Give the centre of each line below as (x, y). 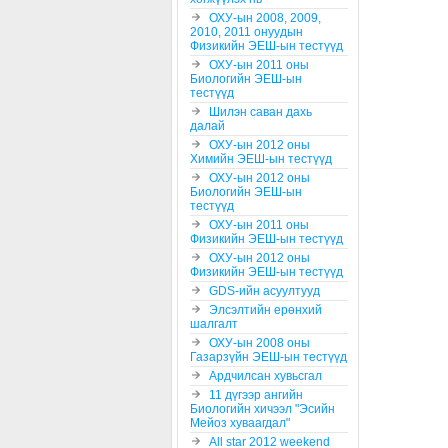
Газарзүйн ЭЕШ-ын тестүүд (268, 356)
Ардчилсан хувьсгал (265, 375)
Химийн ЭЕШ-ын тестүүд (261, 158)
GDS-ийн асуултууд (264, 290)
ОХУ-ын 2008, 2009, (265, 17)
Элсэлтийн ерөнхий (265, 309)
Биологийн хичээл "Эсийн (262, 408)
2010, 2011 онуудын (246, 31)
